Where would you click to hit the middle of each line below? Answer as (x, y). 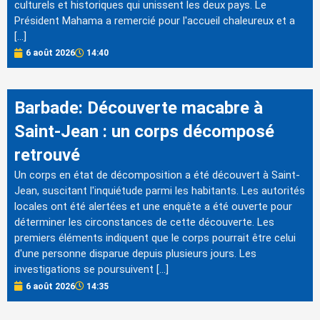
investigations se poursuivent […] (91, 270)
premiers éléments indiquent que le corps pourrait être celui (155, 238)
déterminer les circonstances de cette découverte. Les (144, 222)
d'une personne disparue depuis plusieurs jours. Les (135, 254)
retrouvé (47, 155)
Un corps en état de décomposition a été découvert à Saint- (157, 175)
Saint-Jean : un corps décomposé (144, 132)
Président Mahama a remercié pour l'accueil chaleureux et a (155, 21)
